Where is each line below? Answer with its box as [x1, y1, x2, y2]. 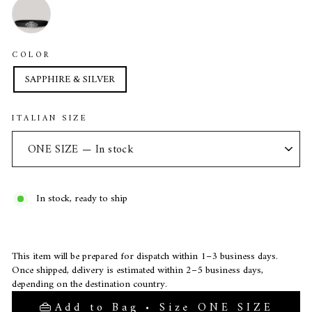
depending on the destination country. [12, 274, 167, 293]
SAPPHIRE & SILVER [25, 70, 115, 88]
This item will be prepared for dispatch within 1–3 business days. [12, 247, 278, 265]
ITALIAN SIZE [12, 111, 88, 125]
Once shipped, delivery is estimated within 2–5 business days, [12, 260, 263, 279]
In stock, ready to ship [36, 189, 127, 208]
